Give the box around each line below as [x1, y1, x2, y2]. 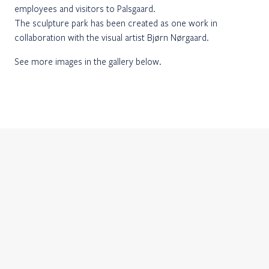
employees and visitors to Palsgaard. [14, 2, 156, 14]
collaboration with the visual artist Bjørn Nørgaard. [14, 31, 209, 43]
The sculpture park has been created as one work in [14, 17, 217, 29]
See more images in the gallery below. [14, 55, 162, 67]
